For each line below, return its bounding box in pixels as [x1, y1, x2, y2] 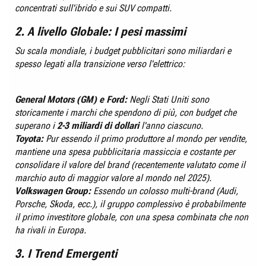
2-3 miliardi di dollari [57, 120, 139, 131]
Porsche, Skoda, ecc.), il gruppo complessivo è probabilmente [15, 198, 245, 210]
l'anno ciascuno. [139, 120, 203, 131]
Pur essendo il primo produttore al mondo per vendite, [43, 133, 247, 144]
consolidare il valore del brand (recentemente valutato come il [15, 159, 245, 170]
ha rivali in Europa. [15, 224, 86, 236]
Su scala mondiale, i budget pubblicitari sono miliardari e [15, 45, 231, 56]
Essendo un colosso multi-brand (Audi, [91, 185, 238, 197]
